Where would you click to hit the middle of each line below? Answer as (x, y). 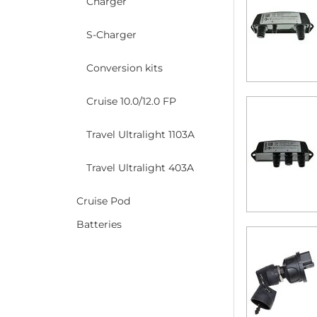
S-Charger (111, 35)
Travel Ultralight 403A (140, 168)
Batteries (99, 224)
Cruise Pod (103, 201)
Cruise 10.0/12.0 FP (131, 101)
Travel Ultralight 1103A (140, 134)
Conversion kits (125, 68)
